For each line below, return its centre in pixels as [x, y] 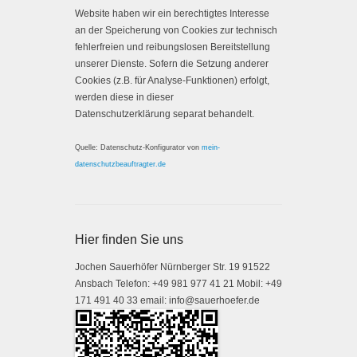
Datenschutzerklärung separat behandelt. [165, 114]
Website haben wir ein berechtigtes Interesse [172, 14]
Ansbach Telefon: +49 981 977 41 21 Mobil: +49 [178, 284]
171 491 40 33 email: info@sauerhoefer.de [167, 301]
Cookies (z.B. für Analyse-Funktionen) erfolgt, [172, 81]
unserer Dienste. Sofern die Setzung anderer [172, 64]
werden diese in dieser [124, 98]
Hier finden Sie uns [129, 240]
